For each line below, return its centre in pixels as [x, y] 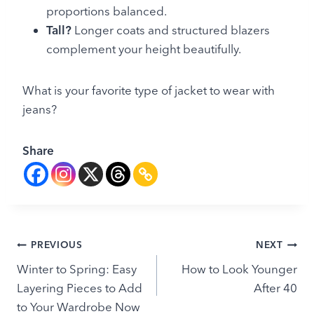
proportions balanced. [107, 11]
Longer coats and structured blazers [171, 29]
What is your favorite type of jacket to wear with [149, 90]
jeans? [40, 109]
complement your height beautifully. [144, 48]
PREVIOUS [57, 245]
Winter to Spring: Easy [77, 268]
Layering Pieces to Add [80, 287]
